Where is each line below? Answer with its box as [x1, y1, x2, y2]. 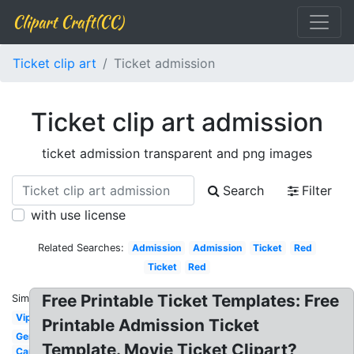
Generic [15, 330, 51, 342]
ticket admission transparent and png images [42, 145, 312, 161]
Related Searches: [38, 242, 125, 254]
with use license [31, 207, 126, 223]
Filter [302, 183, 332, 198]
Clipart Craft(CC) [13, 10, 123, 33]
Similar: [12, 292, 47, 304]
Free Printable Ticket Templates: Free [42, 291, 340, 311]
